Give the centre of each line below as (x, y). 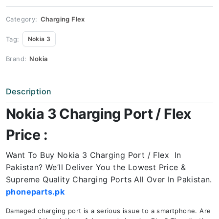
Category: (22, 19)
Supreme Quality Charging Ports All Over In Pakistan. (109, 179)
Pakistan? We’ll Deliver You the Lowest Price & (96, 167)
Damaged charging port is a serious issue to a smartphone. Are (109, 211)
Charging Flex (63, 19)
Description (29, 91)
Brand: (16, 59)
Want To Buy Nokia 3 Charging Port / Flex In (94, 155)
